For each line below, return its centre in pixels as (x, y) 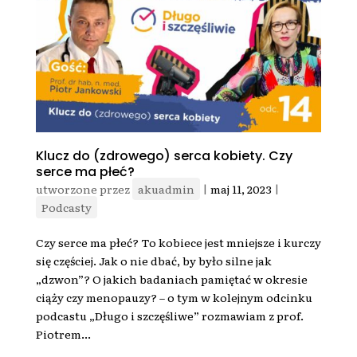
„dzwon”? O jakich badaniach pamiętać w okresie (171, 279)
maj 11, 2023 (241, 189)
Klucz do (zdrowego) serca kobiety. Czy (164, 156)
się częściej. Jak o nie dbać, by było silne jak (153, 261)
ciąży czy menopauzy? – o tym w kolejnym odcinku (174, 298)
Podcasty (66, 208)
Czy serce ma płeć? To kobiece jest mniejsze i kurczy (178, 243)
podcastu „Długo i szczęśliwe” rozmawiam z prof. (169, 316)
